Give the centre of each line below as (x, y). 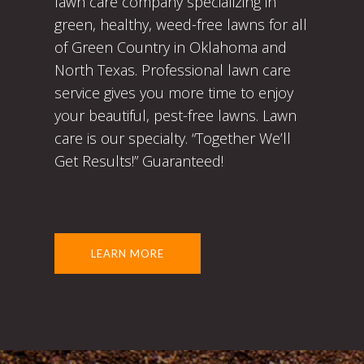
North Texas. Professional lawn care (173, 70)
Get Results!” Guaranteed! (139, 161)
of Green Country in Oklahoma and (171, 47)
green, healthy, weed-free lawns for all (181, 24)
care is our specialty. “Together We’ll (173, 138)
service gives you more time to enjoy (174, 93)
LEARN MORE (128, 253)
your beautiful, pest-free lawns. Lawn (176, 115)
